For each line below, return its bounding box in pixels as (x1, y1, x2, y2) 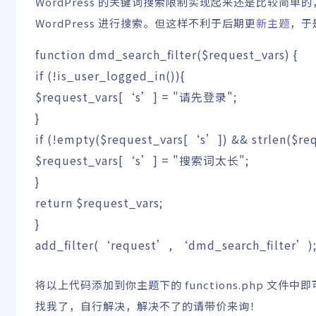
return (35, 194, 73, 211)
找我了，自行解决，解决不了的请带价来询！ (35, 298, 261, 314)
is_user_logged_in (57, 67, 166, 84)
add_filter (35, 236, 94, 253)
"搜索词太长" (173, 152, 245, 169)
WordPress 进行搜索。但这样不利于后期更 (35, 16, 256, 30)
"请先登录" (173, 88, 233, 105)
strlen (252, 130, 286, 147)
